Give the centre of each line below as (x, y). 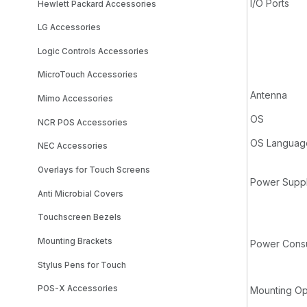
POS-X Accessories (78, 289)
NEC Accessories (73, 146)
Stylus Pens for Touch (82, 265)
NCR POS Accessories (83, 122)
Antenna (269, 95)
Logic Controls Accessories (94, 51)
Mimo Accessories (76, 99)
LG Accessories (70, 28)
